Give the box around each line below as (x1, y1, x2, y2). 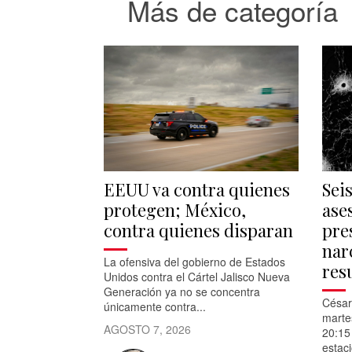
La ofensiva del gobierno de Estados (104, 254, 285, 270)
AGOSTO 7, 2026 (104, 321, 191, 338)
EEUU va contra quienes (104, 178, 290, 202)
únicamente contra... (104, 299, 206, 315)
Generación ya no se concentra (104, 284, 260, 300)
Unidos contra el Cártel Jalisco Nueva (104, 269, 290, 285)
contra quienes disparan (104, 218, 293, 243)
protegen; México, (104, 198, 246, 222)
